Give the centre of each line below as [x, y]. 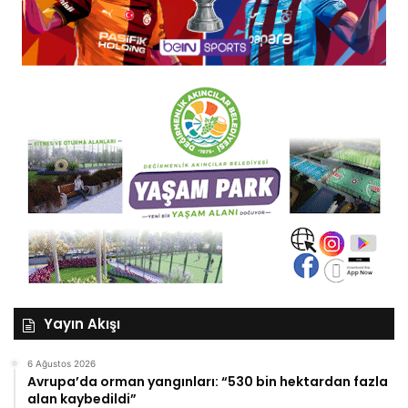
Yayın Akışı [82, 323]
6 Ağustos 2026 [61, 363]
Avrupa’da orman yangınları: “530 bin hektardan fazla [208, 381]
